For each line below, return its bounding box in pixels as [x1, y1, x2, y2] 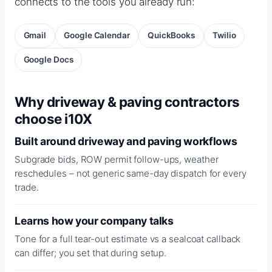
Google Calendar [64, 30, 130, 41]
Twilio [212, 30, 236, 41]
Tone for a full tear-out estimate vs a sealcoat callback [15, 233, 241, 245]
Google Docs [23, 54, 73, 64]
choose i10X [15, 110, 92, 127]
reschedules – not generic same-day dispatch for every [15, 168, 246, 180]
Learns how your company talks [15, 214, 174, 228]
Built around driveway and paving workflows [15, 134, 237, 148]
